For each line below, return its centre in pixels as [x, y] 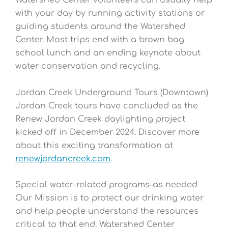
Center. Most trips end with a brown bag [100, 40]
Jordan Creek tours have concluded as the [107, 106]
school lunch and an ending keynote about [108, 53]
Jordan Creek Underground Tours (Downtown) [112, 92]
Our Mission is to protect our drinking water [109, 198]
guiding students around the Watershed [100, 27]
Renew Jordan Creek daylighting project [100, 119]
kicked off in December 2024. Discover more [107, 132]
